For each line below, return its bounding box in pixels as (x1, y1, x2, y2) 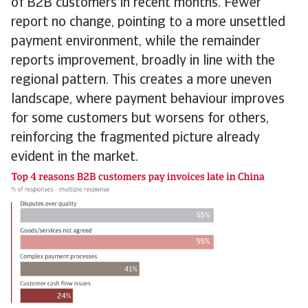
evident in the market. (11, 151, 145, 164)
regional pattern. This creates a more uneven (11, 74, 272, 87)
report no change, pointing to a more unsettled (11, 16, 285, 30)
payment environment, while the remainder (11, 35, 261, 49)
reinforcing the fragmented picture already (11, 131, 260, 145)
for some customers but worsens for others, (11, 112, 269, 126)
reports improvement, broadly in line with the (11, 54, 275, 68)
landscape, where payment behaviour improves (11, 93, 285, 107)
